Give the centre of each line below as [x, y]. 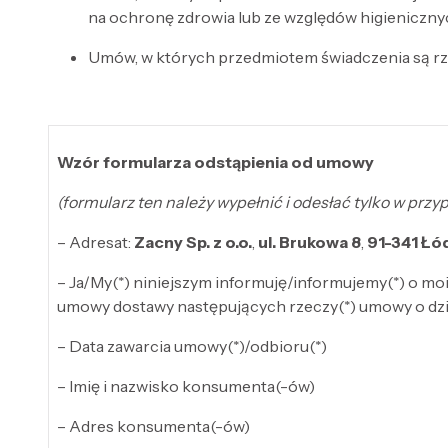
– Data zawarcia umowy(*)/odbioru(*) [192, 345]
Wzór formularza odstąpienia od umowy [215, 161]
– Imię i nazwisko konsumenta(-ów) [186, 385]
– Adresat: [95, 241]
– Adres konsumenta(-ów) [153, 425]
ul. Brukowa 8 [309, 241]
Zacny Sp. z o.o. [193, 241]
